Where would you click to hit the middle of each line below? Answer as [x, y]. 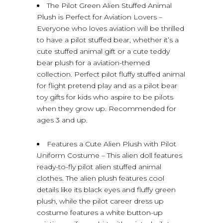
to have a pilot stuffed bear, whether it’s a [108, 40]
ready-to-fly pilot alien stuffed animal [99, 167]
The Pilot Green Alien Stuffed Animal [109, 5]
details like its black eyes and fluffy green [106, 190]
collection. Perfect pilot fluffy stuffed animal [111, 74]
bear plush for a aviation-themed [93, 63]
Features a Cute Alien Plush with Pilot [111, 144]
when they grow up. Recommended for [107, 109]
